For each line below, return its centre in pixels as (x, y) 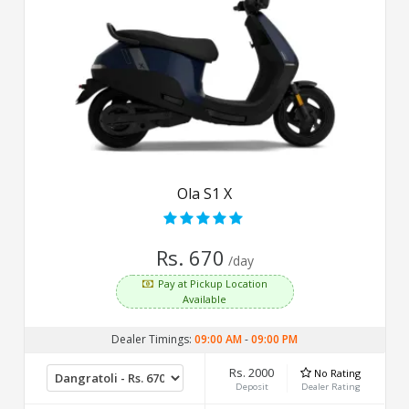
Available (204, 299)
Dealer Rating (330, 386)
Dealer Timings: (152, 339)
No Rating (337, 372)
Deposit (252, 386)
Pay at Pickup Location (212, 283)
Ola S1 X (204, 193)
